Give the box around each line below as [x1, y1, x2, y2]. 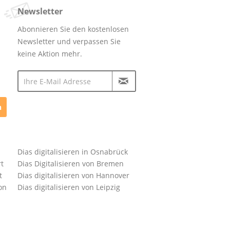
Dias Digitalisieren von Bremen [17, 158, 124, 168]
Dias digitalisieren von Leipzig [17, 182, 120, 192]
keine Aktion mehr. [17, 48, 82, 59]
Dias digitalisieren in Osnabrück [17, 146, 128, 157]
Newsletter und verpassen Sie [17, 36, 121, 46]
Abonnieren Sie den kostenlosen [17, 24, 129, 34]
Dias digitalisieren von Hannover [17, 170, 129, 180]
